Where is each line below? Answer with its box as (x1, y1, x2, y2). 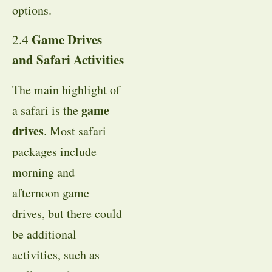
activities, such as (12, 246, 100, 263)
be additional (12, 225, 76, 242)
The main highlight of (12, 81, 120, 98)
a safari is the (12, 101, 81, 118)
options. (12, 2, 52, 19)
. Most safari (44, 122, 106, 139)
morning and (12, 163, 75, 180)
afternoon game (12, 184, 89, 201)
